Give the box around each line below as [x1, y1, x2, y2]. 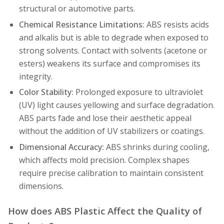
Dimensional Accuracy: [18, 141, 104, 152]
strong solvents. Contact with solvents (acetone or [18, 44, 207, 56]
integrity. [18, 70, 52, 82]
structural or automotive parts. [18, 3, 135, 14]
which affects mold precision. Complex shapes [18, 154, 189, 165]
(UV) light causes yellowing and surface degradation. [18, 99, 214, 111]
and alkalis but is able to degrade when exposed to [18, 31, 208, 43]
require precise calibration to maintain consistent [18, 167, 203, 178]
